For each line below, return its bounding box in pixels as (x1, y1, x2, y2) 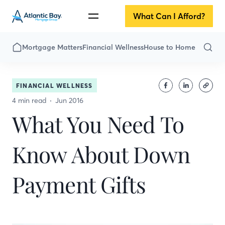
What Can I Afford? (133, 11, 205, 21)
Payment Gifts (12, 169, 146, 199)
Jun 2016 (55, 96, 83, 105)
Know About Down (12, 139, 190, 169)
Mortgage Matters (22, 43, 82, 52)
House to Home (144, 43, 195, 52)
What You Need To (12, 109, 184, 139)
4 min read (12, 96, 46, 105)
